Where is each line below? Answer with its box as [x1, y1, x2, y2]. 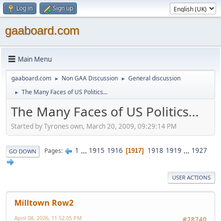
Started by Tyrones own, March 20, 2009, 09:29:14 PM [11, 121, 177, 131]
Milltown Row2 [14, 197, 74, 208]
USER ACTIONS [172, 173, 211, 181]
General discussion [128, 74, 181, 82]
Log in [16, 4, 33, 12]
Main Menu [18, 54, 52, 64]
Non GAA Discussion [62, 74, 118, 82]
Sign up [53, 4, 73, 12]
